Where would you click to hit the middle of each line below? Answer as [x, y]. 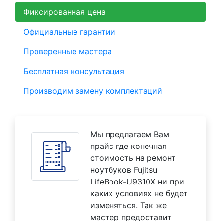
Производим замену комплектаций [93, 91]
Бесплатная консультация [74, 71]
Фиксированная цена [64, 12]
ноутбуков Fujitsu [124, 170]
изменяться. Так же [129, 205]
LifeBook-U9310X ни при [137, 182]
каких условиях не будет [139, 194]
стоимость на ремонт [133, 158]
